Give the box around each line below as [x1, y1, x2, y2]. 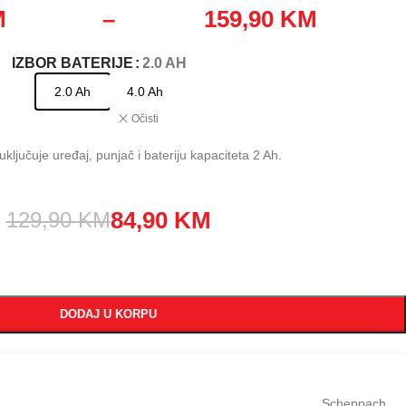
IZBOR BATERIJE [12, 55, 133, 71]
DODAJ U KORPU [60, 306, 157, 321]
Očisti [130, 112, 159, 126]
